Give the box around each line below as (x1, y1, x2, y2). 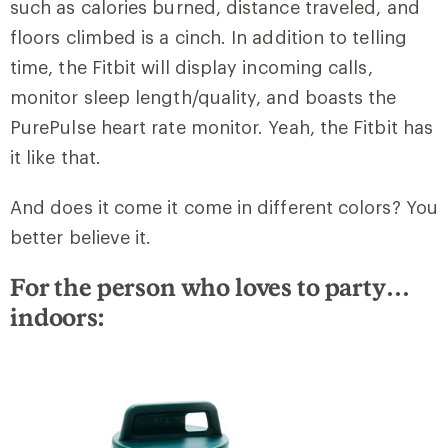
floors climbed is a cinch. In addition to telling (10, 26, 407, 49)
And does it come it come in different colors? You (10, 196, 438, 219)
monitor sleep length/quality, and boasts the (10, 86, 397, 109)
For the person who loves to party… (10, 272, 410, 302)
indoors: (10, 302, 104, 332)
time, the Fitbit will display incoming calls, (10, 56, 373, 79)
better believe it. (10, 226, 152, 249)
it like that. (10, 146, 102, 169)
